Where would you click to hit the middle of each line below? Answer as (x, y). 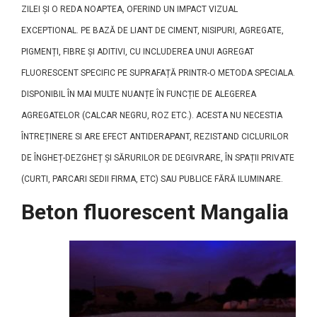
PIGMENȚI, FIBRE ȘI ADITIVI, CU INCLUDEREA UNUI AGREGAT (138, 52)
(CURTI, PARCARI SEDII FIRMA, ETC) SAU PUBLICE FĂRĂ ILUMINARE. (152, 179)
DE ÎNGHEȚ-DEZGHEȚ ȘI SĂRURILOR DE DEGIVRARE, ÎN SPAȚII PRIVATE (158, 158)
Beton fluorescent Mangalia (155, 212)
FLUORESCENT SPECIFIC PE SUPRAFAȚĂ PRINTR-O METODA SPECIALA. (158, 73)
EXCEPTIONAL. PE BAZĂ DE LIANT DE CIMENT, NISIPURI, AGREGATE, (152, 30)
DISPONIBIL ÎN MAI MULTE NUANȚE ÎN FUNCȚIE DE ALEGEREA (139, 94)
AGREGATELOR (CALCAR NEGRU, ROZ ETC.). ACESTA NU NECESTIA (152, 115)
